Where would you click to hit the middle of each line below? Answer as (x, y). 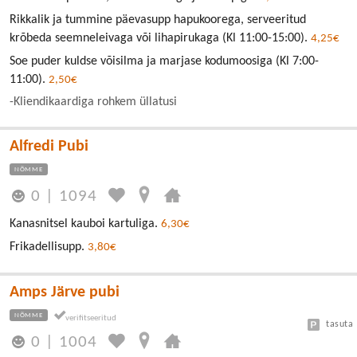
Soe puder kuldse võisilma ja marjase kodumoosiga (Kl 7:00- (164, 61)
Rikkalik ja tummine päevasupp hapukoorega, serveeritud (158, 20)
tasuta (339, 324)
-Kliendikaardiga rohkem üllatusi (93, 102)
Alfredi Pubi (49, 146)
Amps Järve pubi (65, 292)
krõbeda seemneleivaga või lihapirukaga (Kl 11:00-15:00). (160, 38)
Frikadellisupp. (49, 247)
